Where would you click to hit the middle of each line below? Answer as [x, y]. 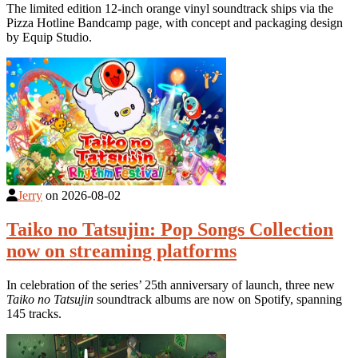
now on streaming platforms [121, 251]
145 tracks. [34, 313]
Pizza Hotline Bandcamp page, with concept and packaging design [175, 22]
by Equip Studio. [49, 37]
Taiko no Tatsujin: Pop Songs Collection [170, 229]
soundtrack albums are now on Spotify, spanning [218, 299]
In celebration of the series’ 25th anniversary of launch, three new [171, 284]
